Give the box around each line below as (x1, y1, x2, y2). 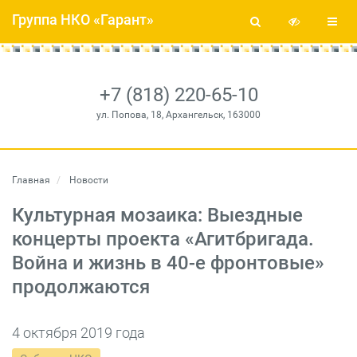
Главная (12, 175, 50, 186)
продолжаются (12, 276, 150, 298)
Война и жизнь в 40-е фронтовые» (12, 252, 324, 274)
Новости (67, 175, 108, 186)
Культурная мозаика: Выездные (12, 204, 303, 226)
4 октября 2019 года (12, 324, 145, 341)
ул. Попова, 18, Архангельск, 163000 (96, 109, 261, 120)
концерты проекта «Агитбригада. (12, 228, 314, 250)
